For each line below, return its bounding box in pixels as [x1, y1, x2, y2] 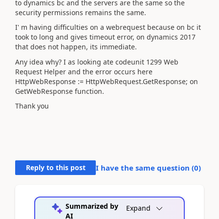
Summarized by [65, 201, 118, 211]
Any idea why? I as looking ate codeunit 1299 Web [15, 57, 178, 66]
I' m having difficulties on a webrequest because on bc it [15, 22, 201, 32]
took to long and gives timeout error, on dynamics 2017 [15, 32, 196, 42]
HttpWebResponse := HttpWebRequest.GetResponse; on [15, 76, 198, 86]
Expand [126, 203, 151, 213]
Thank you [15, 101, 49, 110]
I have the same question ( [96, 163, 194, 173]
